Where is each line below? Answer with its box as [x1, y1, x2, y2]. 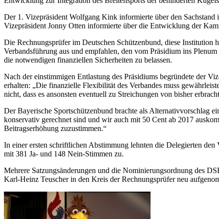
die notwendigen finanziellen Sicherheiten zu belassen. [4, 55, 172, 64]
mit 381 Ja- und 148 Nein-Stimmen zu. [4, 149, 124, 158]
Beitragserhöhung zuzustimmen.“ [4, 124, 107, 132]
